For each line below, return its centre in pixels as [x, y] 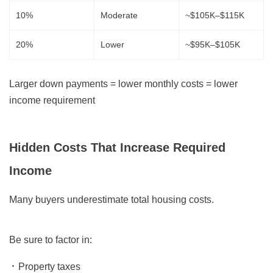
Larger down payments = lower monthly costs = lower [123, 84]
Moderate [119, 16]
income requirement [52, 101]
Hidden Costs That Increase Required [118, 148]
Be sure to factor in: [51, 240]
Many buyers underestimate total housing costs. [112, 200]
